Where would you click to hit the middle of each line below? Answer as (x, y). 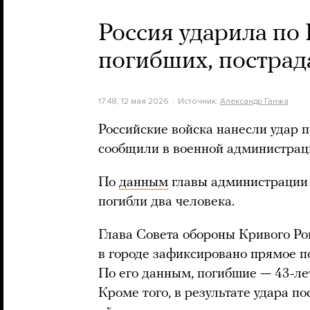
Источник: (199, 101)
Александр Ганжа (254, 101)
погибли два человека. (166, 202)
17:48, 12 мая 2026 (134, 101)
